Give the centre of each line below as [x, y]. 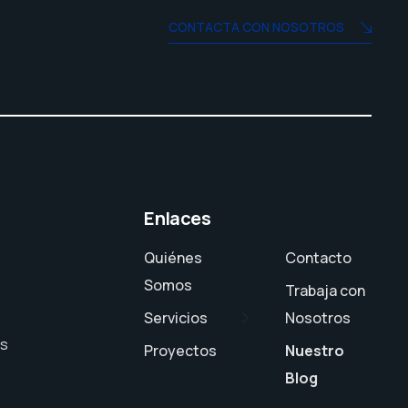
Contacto [319, 258]
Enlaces [177, 219]
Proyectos [181, 351]
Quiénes [173, 258]
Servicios [176, 318]
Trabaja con [326, 291]
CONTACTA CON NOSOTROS [256, 27]
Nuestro [315, 351]
